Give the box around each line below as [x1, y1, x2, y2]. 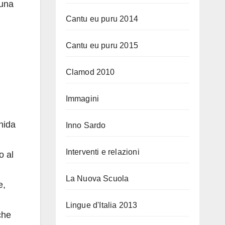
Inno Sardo [65, 121, 106, 130]
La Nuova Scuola [65, 174, 129, 183]
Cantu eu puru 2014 [65, 15, 139, 23]
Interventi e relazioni [65, 148, 140, 156]
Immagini [65, 94, 99, 103]
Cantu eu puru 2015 [65, 41, 139, 50]
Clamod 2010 [65, 68, 115, 76]
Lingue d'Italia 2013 [65, 201, 138, 209]
